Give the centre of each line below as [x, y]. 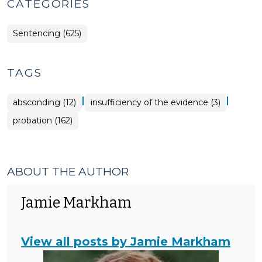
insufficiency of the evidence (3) [156, 102]
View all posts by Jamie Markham [126, 242]
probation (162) [43, 120]
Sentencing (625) [47, 33]
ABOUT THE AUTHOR [68, 172]
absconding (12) [44, 102]
